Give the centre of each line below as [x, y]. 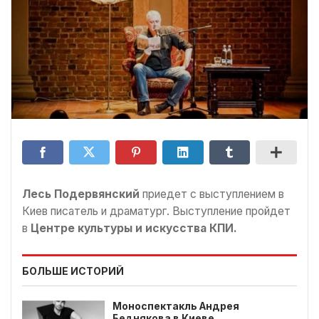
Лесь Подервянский [82, 194]
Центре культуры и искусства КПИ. [132, 229]
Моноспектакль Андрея [176, 306]
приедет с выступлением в [213, 194]
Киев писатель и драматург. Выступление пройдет [156, 211]
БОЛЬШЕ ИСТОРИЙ [73, 271]
